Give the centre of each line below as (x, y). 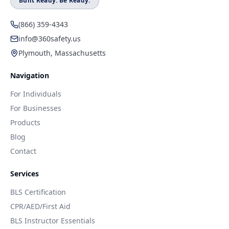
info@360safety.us (50, 39)
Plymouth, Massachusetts (62, 53)
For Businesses (36, 108)
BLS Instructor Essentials (53, 221)
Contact (23, 151)
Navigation (30, 75)
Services (25, 174)
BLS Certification (38, 192)
